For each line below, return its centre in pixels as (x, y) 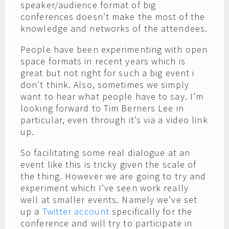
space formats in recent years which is (103, 61)
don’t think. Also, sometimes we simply (105, 85)
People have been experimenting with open (114, 49)
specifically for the (151, 211)
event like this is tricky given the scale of (109, 164)
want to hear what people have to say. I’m (112, 96)
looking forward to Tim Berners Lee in (102, 108)
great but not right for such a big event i (108, 73)
